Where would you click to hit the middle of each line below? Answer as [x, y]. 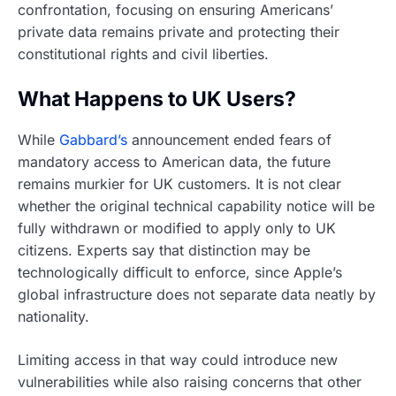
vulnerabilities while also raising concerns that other [190, 381]
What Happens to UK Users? [157, 99]
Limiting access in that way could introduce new [178, 359]
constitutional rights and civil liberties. [143, 54]
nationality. [53, 316]
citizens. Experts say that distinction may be [164, 250]
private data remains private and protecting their [179, 32]
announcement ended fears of [229, 139]
